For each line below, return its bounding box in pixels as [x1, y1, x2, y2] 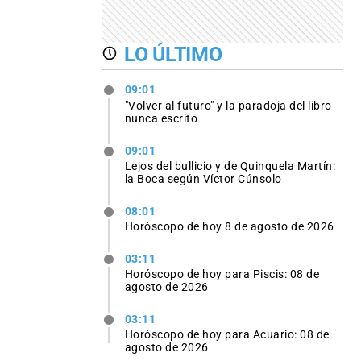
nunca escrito [124, 111, 198, 125]
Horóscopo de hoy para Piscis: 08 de [124, 268, 320, 281]
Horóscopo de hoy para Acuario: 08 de [124, 328, 330, 342]
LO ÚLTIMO [124, 42, 222, 66]
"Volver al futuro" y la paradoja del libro [124, 98, 332, 112]
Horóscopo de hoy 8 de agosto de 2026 [124, 219, 334, 233]
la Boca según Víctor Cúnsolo [124, 172, 282, 185]
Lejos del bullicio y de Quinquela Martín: [124, 159, 336, 172]
